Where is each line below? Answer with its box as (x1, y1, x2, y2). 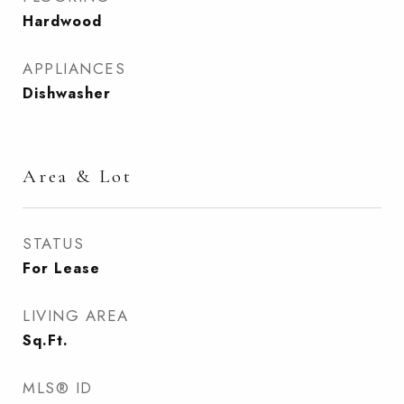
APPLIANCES (23, 58, 125, 79)
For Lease (23, 258, 100, 279)
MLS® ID (23, 377, 93, 399)
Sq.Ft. (23, 330, 69, 351)
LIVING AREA (23, 305, 129, 326)
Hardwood (23, 11, 102, 32)
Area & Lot (23, 165, 133, 188)
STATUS (23, 233, 84, 254)
